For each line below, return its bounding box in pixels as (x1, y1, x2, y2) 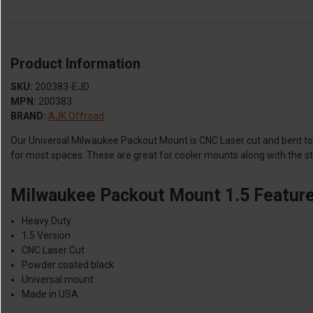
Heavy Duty (22, 214, 72, 226)
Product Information (10, 54, 140, 72)
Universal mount (22, 273, 94, 285)
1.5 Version (22, 229, 71, 241)
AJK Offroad (48, 110, 104, 122)
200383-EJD (35, 80, 89, 92)
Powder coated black (22, 259, 115, 270)
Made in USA (22, 288, 79, 300)
